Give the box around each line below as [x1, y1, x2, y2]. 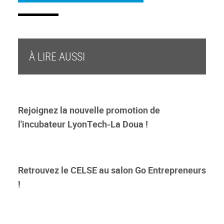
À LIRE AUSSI [28, 49, 85, 64]
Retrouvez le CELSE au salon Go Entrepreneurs [18, 164, 206, 176]
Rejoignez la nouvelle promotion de [18, 104, 160, 116]
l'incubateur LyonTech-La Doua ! [18, 118, 148, 130]
